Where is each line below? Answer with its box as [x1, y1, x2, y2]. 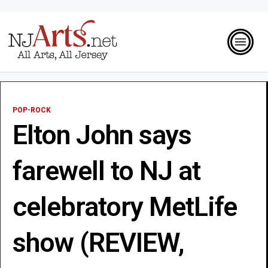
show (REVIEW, [13, 226, 184, 258]
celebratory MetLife [13, 190, 237, 223]
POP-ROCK [13, 105, 51, 114]
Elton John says [13, 118, 191, 151]
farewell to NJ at [13, 154, 200, 187]
